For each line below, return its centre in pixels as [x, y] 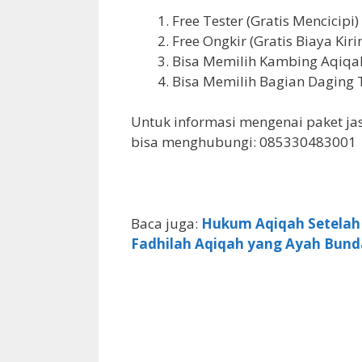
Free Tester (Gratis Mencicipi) [265, 20]
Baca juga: [166, 224]
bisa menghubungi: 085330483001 [244, 142]
